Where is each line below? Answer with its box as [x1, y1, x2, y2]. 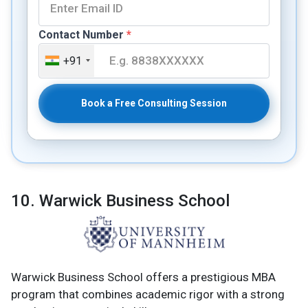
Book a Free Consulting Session [80, 97, 227, 109]
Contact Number [38, 27, 126, 41]
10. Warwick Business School [11, 190, 230, 210]
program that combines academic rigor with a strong [11, 287, 285, 301]
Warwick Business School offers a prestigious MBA [11, 269, 276, 284]
